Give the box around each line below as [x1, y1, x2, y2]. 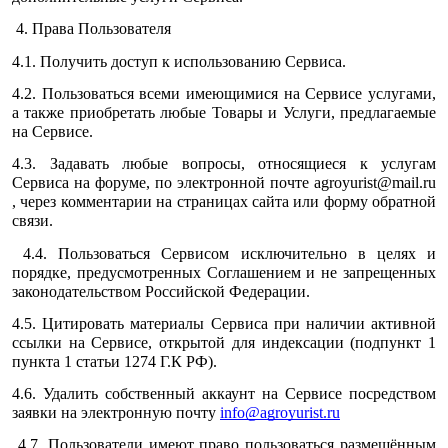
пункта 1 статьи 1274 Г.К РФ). [12, 352, 217, 370]
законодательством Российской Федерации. [12, 282, 310, 300]
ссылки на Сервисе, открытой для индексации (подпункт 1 [12, 333, 436, 351]
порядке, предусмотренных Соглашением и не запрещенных [12, 263, 436, 281]
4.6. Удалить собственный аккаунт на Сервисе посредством [12, 385, 436, 403]
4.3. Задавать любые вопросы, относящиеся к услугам [12, 155, 436, 173]
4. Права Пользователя [12, 20, 171, 38]
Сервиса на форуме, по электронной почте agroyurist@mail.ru [12, 174, 436, 192]
